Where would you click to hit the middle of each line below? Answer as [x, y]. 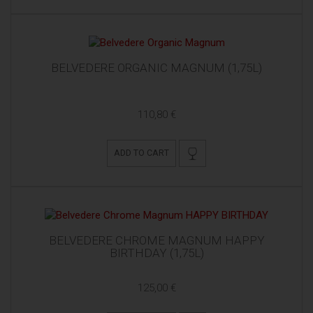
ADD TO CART [142, 153]
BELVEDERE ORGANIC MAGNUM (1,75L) [156, 67]
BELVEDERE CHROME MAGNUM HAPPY [156, 240]
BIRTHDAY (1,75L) [156, 253]
